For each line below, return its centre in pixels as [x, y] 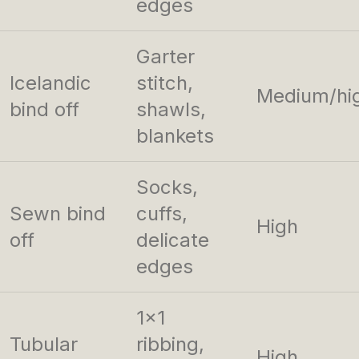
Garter [165, 57]
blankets [175, 136]
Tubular [44, 345]
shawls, [171, 110]
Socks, [167, 188]
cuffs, [162, 214]
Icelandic [50, 83]
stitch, [165, 83]
